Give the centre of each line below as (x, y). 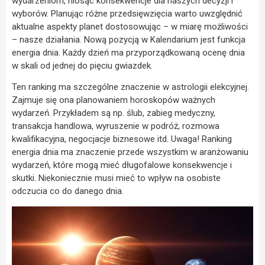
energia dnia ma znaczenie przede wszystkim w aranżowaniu (130, 152)
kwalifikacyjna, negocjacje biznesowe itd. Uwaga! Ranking (122, 139)
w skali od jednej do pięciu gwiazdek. (82, 65)
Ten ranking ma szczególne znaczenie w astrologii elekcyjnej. (130, 87)
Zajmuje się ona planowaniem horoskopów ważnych (114, 100)
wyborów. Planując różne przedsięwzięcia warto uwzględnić (127, 13)
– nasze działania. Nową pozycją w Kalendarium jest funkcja (129, 39)
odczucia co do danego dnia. (68, 191)
